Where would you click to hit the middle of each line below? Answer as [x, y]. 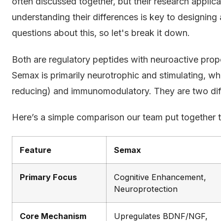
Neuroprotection [146, 189]
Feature [36, 150]
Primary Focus [48, 177]
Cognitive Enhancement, [160, 177]
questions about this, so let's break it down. [101, 33]
